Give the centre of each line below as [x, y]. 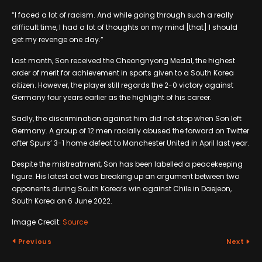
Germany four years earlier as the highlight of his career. [112, 97]
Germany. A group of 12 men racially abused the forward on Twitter [130, 130]
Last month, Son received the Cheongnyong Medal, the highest [123, 60]
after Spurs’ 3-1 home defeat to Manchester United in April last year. [130, 143]
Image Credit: [37, 222]
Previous [34, 241]
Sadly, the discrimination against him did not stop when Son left [127, 118]
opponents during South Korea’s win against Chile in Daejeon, [122, 188]
